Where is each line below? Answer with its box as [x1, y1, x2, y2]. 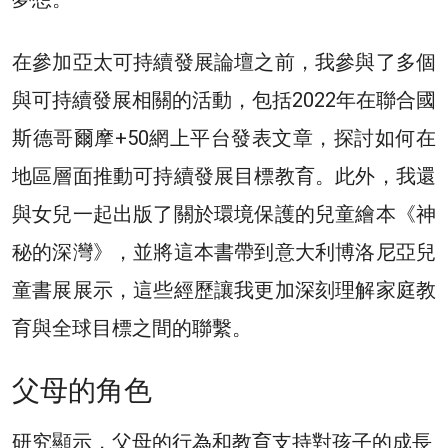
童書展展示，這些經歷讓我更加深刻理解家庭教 [12, 278, 436, 303]
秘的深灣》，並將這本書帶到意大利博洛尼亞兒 [12, 240, 436, 265]
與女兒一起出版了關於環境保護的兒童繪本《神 [12, 202, 436, 227]
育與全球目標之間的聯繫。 [12, 316, 252, 341]
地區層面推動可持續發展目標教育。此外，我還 [12, 164, 436, 189]
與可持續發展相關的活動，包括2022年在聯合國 [12, 88, 436, 113]
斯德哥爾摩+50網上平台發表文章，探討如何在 [12, 126, 436, 151]
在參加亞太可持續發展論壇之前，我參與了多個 [12, 50, 436, 75]
